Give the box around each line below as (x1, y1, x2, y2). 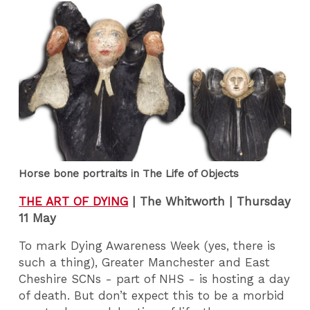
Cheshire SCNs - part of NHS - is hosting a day (19, 272, 291, 286)
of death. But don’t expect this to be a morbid (19, 289, 285, 303)
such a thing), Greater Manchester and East (19, 255, 271, 270)
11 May (19, 210, 57, 225)
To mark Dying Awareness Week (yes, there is (19, 239, 276, 253)
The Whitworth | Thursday (136, 194, 291, 208)
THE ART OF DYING (19, 194, 129, 208)
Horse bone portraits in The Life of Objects (19, 167, 239, 181)
